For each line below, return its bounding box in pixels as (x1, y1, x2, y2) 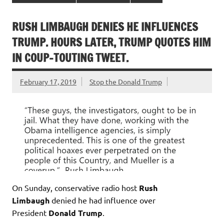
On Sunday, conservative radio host (12, 182, 139, 192)
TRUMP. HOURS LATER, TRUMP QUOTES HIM (12, 34, 211, 50)
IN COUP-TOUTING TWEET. (12, 49, 128, 65)
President (12, 207, 48, 217)
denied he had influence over (49, 194, 155, 205)
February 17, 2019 (20, 77, 76, 86)
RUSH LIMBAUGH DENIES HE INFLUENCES (12, 18, 198, 34)
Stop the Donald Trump (89, 77, 162, 86)
